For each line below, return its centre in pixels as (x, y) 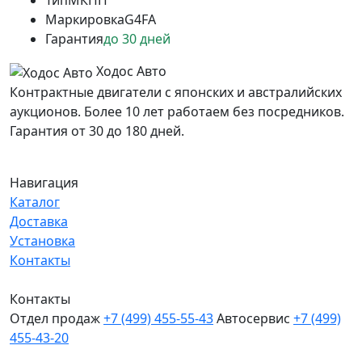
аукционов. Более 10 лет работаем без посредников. (177, 111)
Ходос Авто (131, 71)
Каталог (35, 202)
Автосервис (253, 318)
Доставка (39, 221)
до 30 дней (137, 39)
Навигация (44, 182)
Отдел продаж (55, 318)
